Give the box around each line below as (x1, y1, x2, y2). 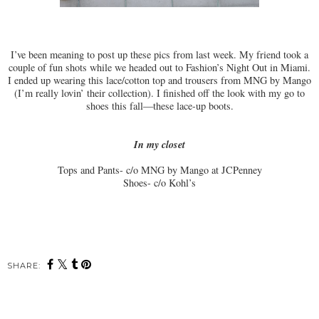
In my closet (134, 137, 185, 152)
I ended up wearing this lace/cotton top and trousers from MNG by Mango (8, 73, 311, 88)
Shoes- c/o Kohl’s (123, 176, 196, 190)
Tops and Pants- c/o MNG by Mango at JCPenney (57, 163, 262, 177)
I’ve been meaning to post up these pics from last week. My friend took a (11, 48, 308, 62)
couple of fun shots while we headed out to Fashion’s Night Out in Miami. (9, 61, 310, 75)
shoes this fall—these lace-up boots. (85, 99, 234, 113)
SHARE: (7, 261, 41, 271)
